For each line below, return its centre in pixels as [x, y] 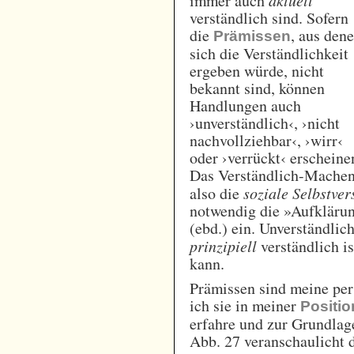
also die [217, 193]
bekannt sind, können [258, 88]
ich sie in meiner [245, 306]
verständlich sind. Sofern [269, 17]
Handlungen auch [246, 105]
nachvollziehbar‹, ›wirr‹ [267, 140]
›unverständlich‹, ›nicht [265, 122]
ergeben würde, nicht [257, 70]
